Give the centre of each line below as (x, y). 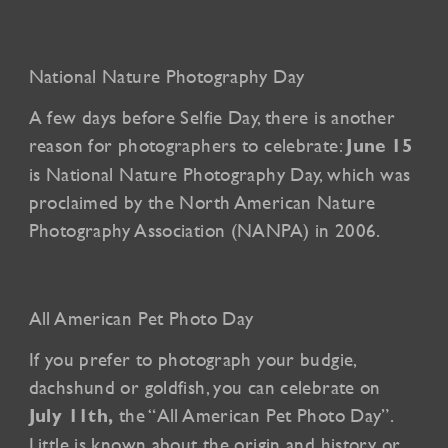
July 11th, (71, 416)
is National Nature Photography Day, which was (219, 174)
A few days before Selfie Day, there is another (211, 117)
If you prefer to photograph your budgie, (192, 359)
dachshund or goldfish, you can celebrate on (204, 387)
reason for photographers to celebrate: (187, 145)
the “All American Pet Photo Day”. (253, 415)
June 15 (379, 146)
